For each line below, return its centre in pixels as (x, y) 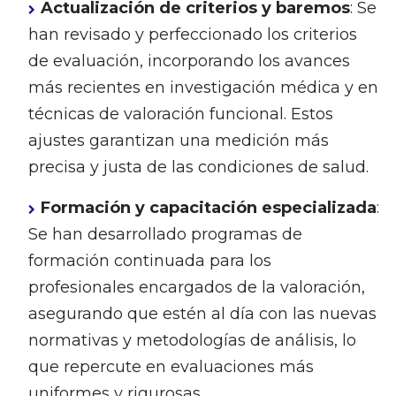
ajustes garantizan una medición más (178, 141)
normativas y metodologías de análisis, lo (192, 341)
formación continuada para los (149, 261)
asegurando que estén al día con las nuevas (202, 314)
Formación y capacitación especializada (208, 208)
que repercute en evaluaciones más (171, 367)
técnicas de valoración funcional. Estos (180, 114)
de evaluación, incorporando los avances (189, 61)
